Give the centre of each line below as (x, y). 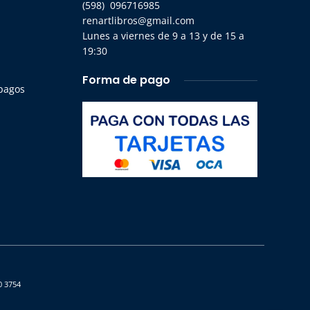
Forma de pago (126, 80)
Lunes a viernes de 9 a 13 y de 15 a (163, 36)
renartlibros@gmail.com (138, 20)
